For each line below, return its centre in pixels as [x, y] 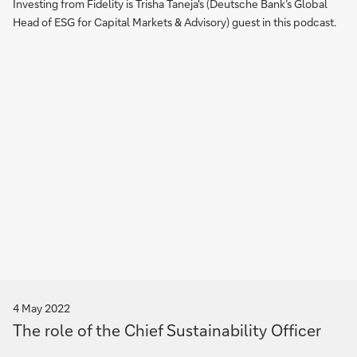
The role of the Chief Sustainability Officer [167, 330]
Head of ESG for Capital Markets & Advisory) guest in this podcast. [175, 22]
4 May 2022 [41, 308]
